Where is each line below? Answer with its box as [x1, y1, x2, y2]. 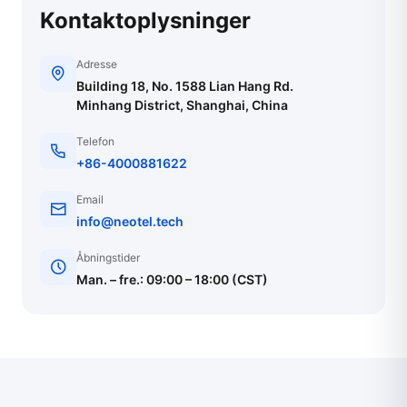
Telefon [76, 134, 114, 148]
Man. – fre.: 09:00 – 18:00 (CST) [76, 272, 268, 287]
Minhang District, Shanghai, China [76, 97, 288, 113]
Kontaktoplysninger [40, 7, 251, 34]
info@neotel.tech [76, 213, 184, 229]
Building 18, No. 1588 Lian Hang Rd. [76, 78, 293, 94]
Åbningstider [76, 251, 140, 264]
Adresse [76, 57, 117, 71]
